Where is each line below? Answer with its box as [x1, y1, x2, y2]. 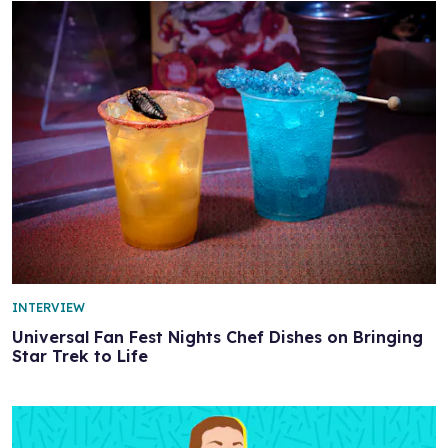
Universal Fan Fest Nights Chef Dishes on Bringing [12, 326, 423, 347]
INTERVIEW [12, 299, 85, 315]
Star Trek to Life [12, 345, 148, 366]
